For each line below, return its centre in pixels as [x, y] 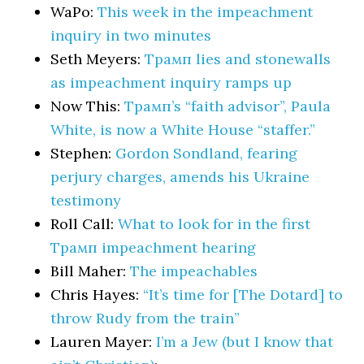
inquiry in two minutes [131, 35]
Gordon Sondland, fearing [207, 153]
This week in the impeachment [206, 12]
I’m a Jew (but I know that [245, 342]
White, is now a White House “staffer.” [183, 130]
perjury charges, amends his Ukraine [180, 177]
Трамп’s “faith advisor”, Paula [228, 106]
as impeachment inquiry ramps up [171, 82]
